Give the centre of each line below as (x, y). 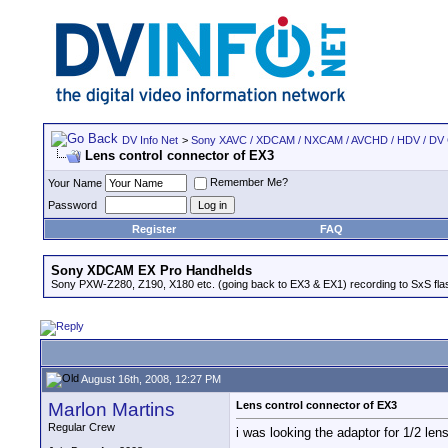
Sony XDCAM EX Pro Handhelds (151, 270)
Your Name (75, 183)
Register (154, 229)
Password (72, 205)
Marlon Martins (111, 409)
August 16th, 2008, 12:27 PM (150, 378)
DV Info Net (150, 140)
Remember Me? (249, 182)
